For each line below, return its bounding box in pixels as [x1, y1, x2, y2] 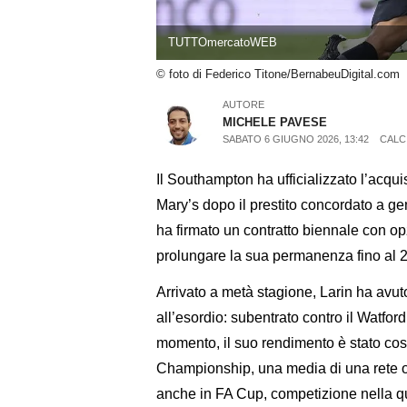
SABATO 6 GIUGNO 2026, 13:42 [223, 133, 370, 144]
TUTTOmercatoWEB [167, 35, 277, 50]
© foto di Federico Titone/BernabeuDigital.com [156, 67, 400, 82]
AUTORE [223, 98, 265, 110]
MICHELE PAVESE [223, 114, 328, 129]
